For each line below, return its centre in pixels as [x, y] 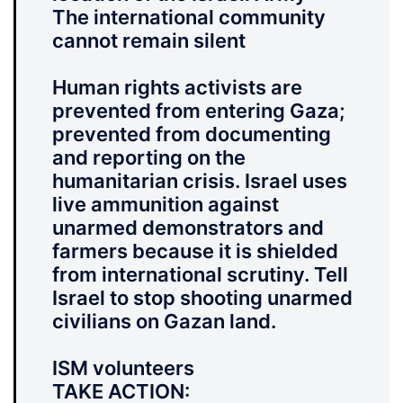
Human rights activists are [177, 88]
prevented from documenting [192, 134]
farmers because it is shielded [195, 251]
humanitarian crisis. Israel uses [200, 181]
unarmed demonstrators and [188, 228]
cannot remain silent [149, 41]
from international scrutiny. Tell [200, 275]
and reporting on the [149, 158]
